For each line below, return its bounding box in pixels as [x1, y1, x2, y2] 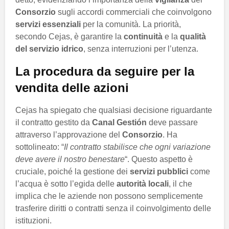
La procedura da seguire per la [15, 64, 194, 79]
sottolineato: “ [15, 143, 64, 152]
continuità [124, 32, 163, 41]
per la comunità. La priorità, [81, 20, 181, 29]
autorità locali [117, 179, 169, 189]
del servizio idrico [15, 44, 83, 54]
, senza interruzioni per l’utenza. [83, 44, 198, 54]
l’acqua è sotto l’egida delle [15, 179, 117, 189]
